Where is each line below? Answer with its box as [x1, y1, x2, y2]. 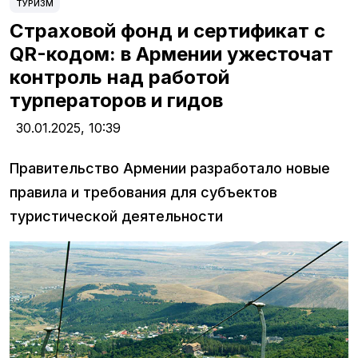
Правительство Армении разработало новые [10, 160, 330, 177]
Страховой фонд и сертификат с [10, 19, 325, 43]
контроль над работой [10, 66, 229, 89]
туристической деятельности [10, 208, 223, 225]
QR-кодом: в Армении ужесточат [10, 42, 333, 66]
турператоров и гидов [10, 89, 223, 113]
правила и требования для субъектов [10, 184, 277, 201]
